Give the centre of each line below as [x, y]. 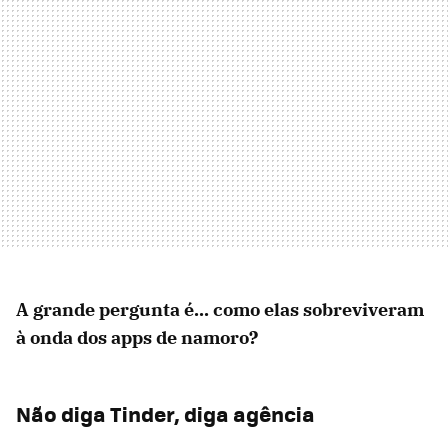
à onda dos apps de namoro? [137, 338]
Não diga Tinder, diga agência [165, 414]
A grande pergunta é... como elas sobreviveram [220, 310]
